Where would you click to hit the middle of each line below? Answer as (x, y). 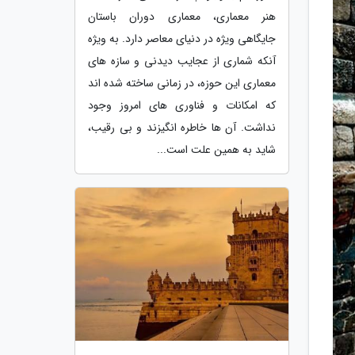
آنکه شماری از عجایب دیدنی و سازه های (182, 61)
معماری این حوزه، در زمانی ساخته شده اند (182, 83)
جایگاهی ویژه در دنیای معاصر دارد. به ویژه (182, 38)
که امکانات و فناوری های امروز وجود (182, 105)
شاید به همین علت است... (216, 149)
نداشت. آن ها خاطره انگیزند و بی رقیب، (182, 127)
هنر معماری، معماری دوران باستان (182, 16)
